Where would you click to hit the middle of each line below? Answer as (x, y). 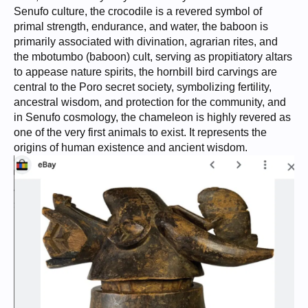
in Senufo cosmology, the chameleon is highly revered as (152, 118)
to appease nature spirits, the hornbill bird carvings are (145, 72)
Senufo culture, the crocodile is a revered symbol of (138, 12)
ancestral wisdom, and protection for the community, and (150, 102)
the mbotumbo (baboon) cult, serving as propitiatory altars (153, 57)
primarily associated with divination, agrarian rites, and (146, 42)
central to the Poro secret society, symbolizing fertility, (143, 87)
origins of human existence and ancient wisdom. (131, 148)
